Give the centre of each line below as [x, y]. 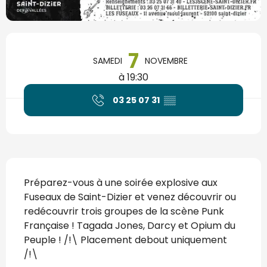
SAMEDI [108, 61]
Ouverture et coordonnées [87, 41]
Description [42, 167]
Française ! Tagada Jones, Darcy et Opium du [130, 226]
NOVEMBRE [166, 61]
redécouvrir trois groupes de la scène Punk [124, 212]
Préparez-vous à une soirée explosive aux [121, 183]
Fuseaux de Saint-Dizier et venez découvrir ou [130, 197]
